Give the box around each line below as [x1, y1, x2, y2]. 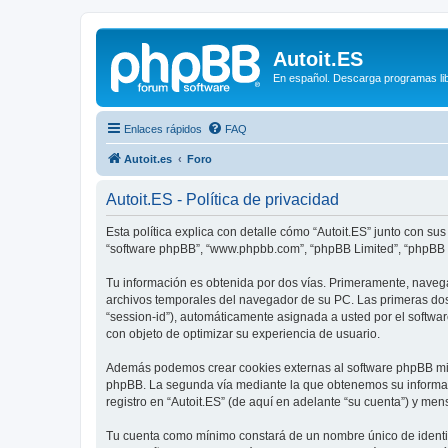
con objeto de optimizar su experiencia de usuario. [106, 326, 380, 341]
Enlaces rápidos [124, 122, 202, 135]
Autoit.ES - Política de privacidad [106, 190, 339, 208]
